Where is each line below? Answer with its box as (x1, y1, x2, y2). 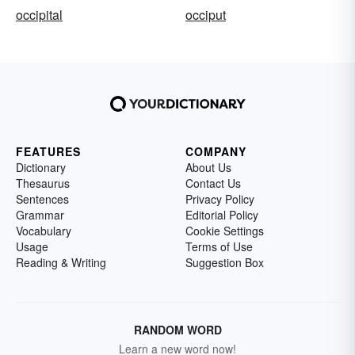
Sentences (16, 191, 69, 207)
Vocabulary (16, 223, 71, 239)
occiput (185, 6, 226, 24)
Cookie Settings (185, 223, 264, 239)
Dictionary (16, 159, 66, 175)
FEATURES (16, 143, 81, 159)
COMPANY (185, 143, 246, 159)
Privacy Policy (185, 191, 254, 207)
